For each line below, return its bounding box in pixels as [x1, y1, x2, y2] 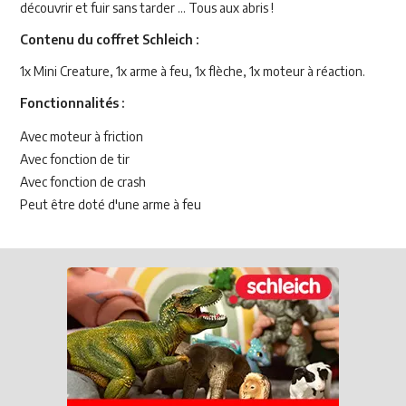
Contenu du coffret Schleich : [20, 32, 198, 48]
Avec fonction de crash [20, 173, 146, 189]
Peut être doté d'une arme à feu [20, 196, 201, 212]
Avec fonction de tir [20, 150, 130, 167]
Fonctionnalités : [20, 95, 124, 111]
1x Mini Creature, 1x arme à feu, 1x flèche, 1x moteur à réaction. [20, 63, 365, 80]
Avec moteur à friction [20, 128, 143, 144]
